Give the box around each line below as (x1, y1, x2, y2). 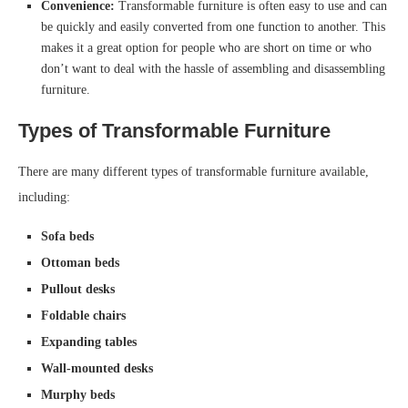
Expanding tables (41, 335, 137, 350)
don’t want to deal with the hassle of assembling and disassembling (41, 62, 385, 76)
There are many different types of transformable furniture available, (18, 165, 369, 179)
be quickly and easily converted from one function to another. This (41, 20, 385, 35)
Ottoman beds (41, 256, 119, 270)
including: (18, 190, 70, 205)
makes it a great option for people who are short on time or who (41, 41, 372, 56)
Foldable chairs (41, 309, 126, 323)
